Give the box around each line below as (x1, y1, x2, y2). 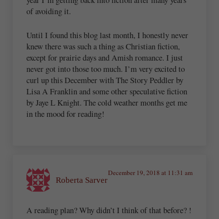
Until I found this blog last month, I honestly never (26, 29, 189, 41)
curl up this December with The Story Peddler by (26, 74, 184, 86)
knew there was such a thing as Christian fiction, (26, 40, 180, 52)
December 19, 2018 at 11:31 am (108, 168, 193, 177)
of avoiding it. (26, 5, 71, 17)
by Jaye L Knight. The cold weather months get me (26, 96, 188, 108)
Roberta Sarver (56, 175, 108, 185)
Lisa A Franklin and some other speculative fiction (26, 85, 188, 97)
